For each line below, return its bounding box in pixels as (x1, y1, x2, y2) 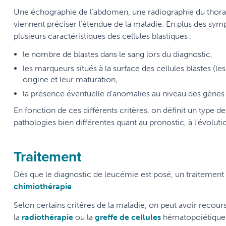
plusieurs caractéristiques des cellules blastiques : (14, 31, 192, 41)
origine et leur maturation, (23, 75, 118, 85)
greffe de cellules (95, 212, 161, 222)
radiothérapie (22, 212, 73, 222)
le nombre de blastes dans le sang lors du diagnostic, (23, 49, 212, 60)
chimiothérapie (14, 182, 72, 192)
